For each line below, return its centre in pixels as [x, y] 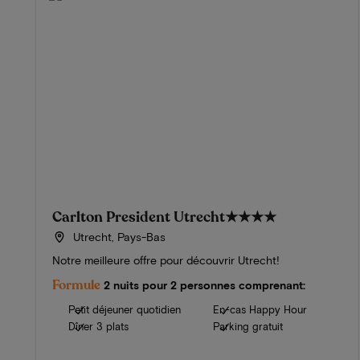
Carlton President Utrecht [139, 217]
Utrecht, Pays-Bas [117, 237]
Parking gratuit [248, 327]
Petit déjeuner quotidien [125, 310]
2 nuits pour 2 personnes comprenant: [205, 285]
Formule [76, 286]
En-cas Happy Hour [260, 310]
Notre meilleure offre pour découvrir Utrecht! [166, 260]
